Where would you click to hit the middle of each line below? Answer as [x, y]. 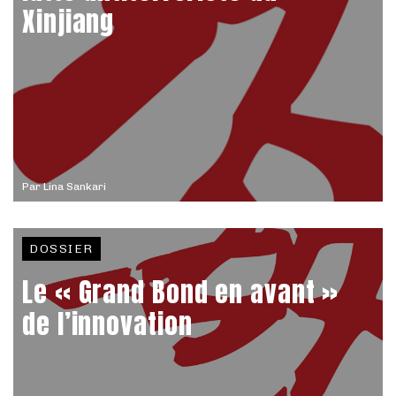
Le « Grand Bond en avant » [181, 292]
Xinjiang [69, 22]
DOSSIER [61, 249]
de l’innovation [107, 324]
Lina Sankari [75, 187]
